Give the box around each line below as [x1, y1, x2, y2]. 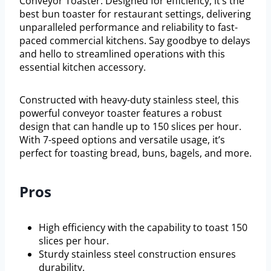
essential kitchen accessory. [19, 60, 146, 74]
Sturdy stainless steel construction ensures [39, 247, 236, 261]
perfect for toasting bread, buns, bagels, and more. [19, 146, 252, 160]
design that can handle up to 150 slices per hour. [19, 119, 241, 133]
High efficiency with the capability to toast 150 [39, 220, 247, 234]
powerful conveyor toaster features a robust [19, 106, 222, 120]
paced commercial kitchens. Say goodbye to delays [19, 33, 250, 47]
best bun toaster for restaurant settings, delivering [19, 7, 251, 21]
